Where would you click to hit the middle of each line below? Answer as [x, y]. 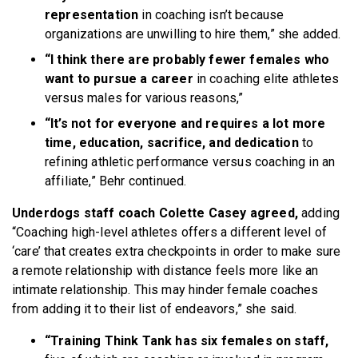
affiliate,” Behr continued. [117, 181]
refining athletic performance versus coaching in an [190, 161]
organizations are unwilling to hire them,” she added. [193, 34]
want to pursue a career [119, 78]
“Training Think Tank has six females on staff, [187, 340]
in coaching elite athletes [266, 78]
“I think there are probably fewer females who [187, 59]
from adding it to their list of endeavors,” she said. [155, 308]
